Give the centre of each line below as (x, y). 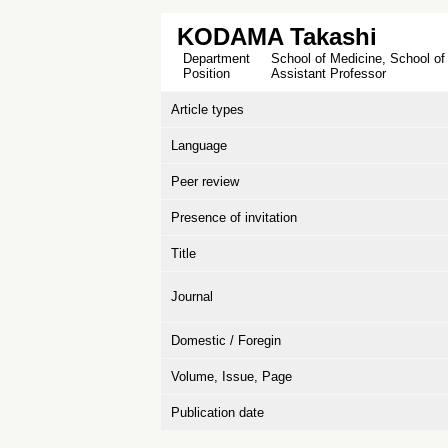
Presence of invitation (234, 217)
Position (204, 73)
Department (214, 58)
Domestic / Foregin (226, 340)
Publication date (217, 412)
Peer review (205, 181)
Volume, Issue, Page (231, 376)
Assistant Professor (328, 73)
